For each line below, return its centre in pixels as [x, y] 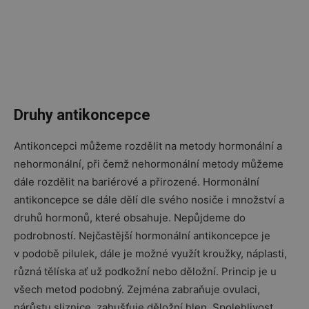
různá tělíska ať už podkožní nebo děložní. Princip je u [145, 271]
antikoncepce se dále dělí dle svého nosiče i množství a [149, 199]
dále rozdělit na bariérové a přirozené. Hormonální [137, 181]
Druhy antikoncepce [82, 114]
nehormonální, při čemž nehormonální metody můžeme [149, 163]
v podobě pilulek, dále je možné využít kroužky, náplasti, [150, 253]
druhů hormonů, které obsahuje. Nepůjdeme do [130, 217]
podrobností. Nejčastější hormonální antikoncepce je [142, 235]
